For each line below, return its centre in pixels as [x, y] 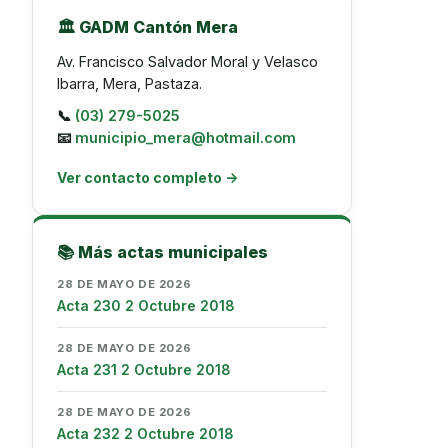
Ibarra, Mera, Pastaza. [129, 83]
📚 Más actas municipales [162, 252]
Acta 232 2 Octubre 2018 [145, 433]
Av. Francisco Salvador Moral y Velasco [187, 61]
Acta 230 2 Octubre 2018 [146, 305]
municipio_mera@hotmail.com [185, 137]
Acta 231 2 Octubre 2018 [144, 369]
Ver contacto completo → [147, 177]
